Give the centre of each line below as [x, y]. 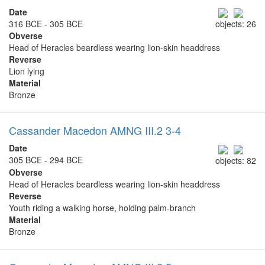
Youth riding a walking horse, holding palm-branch [102, 207]
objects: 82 [236, 160]
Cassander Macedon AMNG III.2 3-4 [95, 130]
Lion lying [27, 71]
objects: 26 [236, 24]
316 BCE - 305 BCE [46, 24]
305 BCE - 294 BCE [46, 160]
